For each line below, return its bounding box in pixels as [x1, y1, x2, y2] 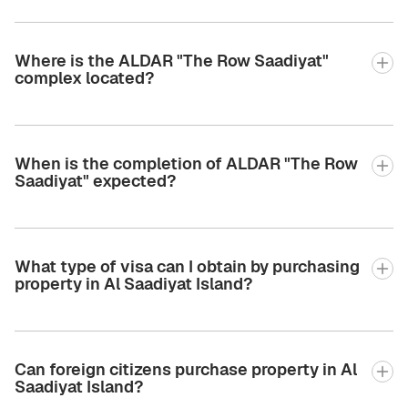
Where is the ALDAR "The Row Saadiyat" [15, 50, 329, 72]
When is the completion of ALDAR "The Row [15, 153, 358, 175]
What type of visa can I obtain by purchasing [15, 256, 360, 278]
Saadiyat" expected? [15, 170, 176, 192]
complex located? [15, 67, 154, 89]
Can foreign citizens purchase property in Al [15, 359, 357, 381]
